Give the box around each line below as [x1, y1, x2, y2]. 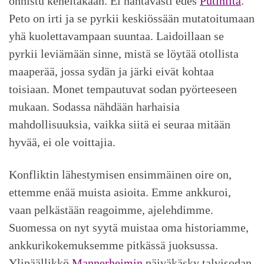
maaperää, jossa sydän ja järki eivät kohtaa [9, 65, 214, 78]
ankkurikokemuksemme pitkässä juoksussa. [9, 239, 218, 252]
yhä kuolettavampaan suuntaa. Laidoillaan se [9, 29, 224, 43]
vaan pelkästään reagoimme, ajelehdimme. [9, 203, 213, 217]
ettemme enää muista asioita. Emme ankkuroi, [9, 186, 231, 199]
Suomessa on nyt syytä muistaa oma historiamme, [9, 221, 249, 235]
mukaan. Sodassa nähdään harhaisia [9, 100, 180, 114]
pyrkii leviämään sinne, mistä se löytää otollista [9, 47, 239, 61]
